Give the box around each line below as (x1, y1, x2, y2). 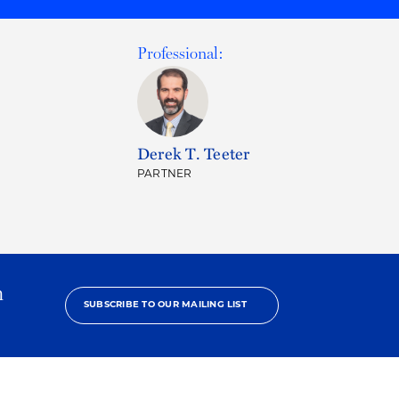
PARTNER (137, 169, 192, 180)
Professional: (137, 44, 224, 62)
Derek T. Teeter (137, 142, 250, 165)
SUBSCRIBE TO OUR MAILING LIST (84, 300, 247, 310)
